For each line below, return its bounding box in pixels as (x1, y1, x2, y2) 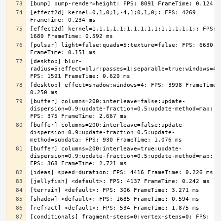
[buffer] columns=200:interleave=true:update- (30, 146, 182, 152)
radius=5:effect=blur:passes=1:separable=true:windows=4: (30, 66, 220, 72)
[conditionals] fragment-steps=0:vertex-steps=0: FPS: (30, 214, 210, 220)
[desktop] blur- (30, 58, 82, 65)
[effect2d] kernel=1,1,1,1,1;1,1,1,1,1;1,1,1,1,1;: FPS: (30, 26, 217, 32)
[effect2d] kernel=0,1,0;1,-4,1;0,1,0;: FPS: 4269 (30, 9, 196, 16)
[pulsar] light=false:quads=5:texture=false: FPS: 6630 (30, 42, 213, 48)
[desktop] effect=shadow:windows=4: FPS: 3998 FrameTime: (30, 82, 220, 88)
